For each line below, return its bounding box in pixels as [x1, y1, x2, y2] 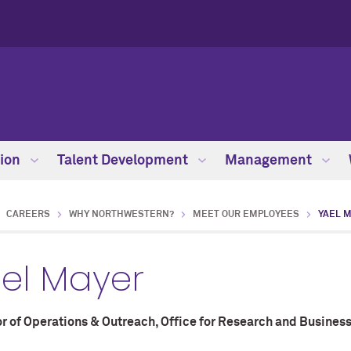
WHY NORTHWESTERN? [69, 210, 174, 219]
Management [225, 154, 315, 168]
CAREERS [6, 210, 50, 219]
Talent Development [57, 154, 191, 168]
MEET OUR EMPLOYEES [193, 210, 299, 219]
